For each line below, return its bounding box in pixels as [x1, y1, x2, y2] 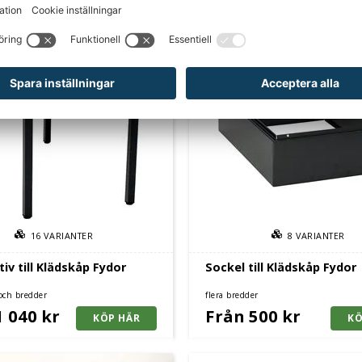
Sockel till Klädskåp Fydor [205, 259, 356, 275]
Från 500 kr [205, 304, 301, 327]
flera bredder [205, 288, 259, 301]
